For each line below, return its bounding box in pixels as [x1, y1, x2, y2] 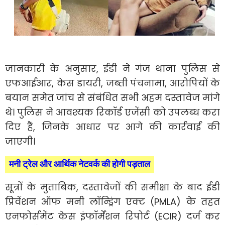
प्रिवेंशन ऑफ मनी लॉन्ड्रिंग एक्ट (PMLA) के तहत [5, 195, 220, 208]
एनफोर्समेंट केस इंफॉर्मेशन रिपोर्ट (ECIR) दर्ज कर [5, 209, 220, 222]
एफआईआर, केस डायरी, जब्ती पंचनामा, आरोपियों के [5, 76, 220, 89]
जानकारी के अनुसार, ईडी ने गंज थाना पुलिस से [5, 62, 220, 75]
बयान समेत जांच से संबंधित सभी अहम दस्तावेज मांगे [5, 91, 220, 104]
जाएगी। [5, 135, 35, 148]
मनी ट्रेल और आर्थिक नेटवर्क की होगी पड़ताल [9, 157, 150, 172]
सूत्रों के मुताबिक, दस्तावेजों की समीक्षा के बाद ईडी [5, 180, 220, 193]
